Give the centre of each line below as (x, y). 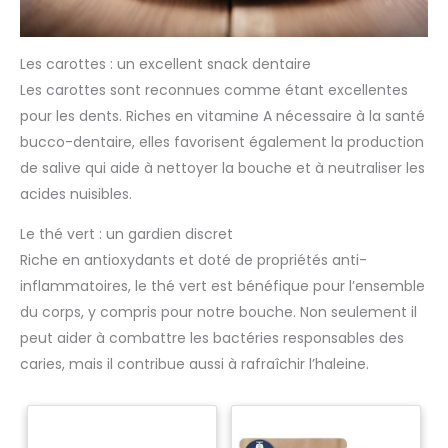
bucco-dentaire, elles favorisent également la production (222, 142)
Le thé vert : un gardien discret (126, 234)
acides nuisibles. (76, 194)
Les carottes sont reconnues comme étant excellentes (214, 90)
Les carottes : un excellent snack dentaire (165, 64)
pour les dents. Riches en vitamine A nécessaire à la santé (222, 116)
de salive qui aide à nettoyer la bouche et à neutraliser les (222, 168)
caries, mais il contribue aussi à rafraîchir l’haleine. (194, 364)
